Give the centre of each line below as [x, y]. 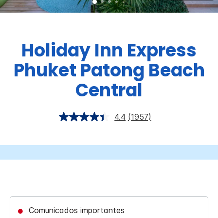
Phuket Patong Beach [109, 71]
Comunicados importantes [77, 210]
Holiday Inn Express [109, 51]
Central [109, 91]
